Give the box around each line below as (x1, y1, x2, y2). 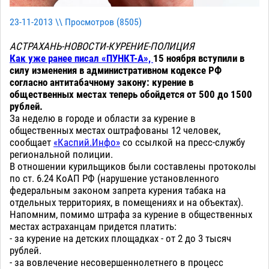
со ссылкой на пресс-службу (120, 136, 245, 149)
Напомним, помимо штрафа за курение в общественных (10, 208, 252, 221)
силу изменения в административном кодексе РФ (10, 64, 222, 77)
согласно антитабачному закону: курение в (10, 76, 193, 89)
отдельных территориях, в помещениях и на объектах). (10, 196, 243, 209)
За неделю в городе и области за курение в (10, 112, 196, 125)
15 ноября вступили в (153, 52, 244, 65)
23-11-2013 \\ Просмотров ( (10, 17, 119, 28)
